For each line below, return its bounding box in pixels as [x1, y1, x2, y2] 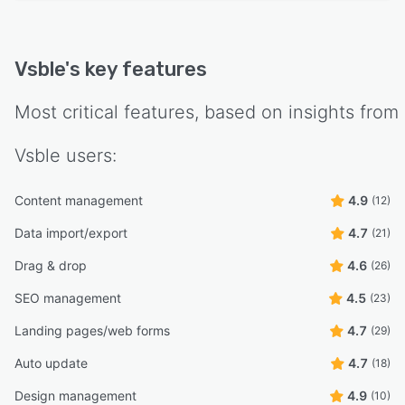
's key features [65, 56, 207, 81]
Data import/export [14, 224, 127, 240]
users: [61, 144, 117, 166]
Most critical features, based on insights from [14, 100, 399, 123]
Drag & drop [14, 257, 87, 273]
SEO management [14, 289, 121, 306]
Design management [14, 387, 137, 403]
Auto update [14, 354, 88, 371]
